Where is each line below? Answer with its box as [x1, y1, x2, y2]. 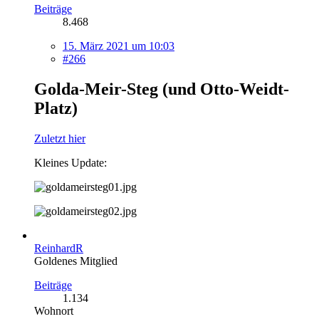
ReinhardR [34, 242, 83, 255]
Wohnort [34, 305, 73, 318]
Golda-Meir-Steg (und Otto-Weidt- [34, 80, 289, 99]
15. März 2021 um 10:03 [63, 40, 174, 53]
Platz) [34, 99, 78, 118]
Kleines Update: [34, 157, 107, 169]
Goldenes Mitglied [34, 255, 117, 268]
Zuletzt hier [34, 132, 85, 145]
